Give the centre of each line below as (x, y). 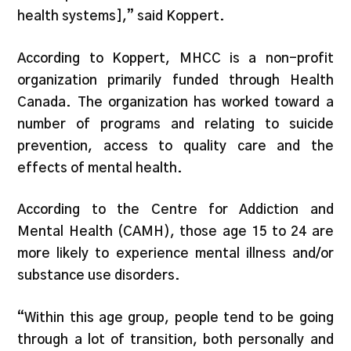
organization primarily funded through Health (175, 80)
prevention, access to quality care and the (175, 146)
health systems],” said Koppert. (123, 16)
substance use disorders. (99, 276)
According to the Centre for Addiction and (175, 210)
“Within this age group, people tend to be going (175, 317)
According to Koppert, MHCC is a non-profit (175, 58)
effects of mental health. (102, 168)
